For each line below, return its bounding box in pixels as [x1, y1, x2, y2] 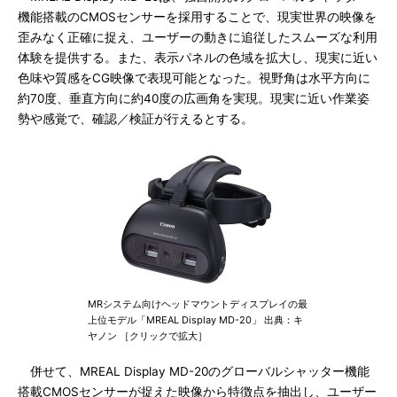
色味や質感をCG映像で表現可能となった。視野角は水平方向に [18, 71, 370, 85]
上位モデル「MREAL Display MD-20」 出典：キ [88, 314, 303, 326]
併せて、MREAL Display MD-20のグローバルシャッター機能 [18, 364, 370, 378]
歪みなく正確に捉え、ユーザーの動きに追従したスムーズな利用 [18, 30, 378, 44]
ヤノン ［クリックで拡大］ [88, 330, 207, 342]
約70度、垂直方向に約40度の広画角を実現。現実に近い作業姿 [18, 91, 370, 105]
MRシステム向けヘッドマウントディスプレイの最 [88, 298, 307, 310]
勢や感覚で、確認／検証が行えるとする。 [18, 112, 253, 126]
